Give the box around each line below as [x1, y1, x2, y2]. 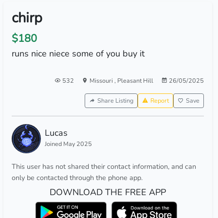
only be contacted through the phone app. [11, 173, 143, 182]
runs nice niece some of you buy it [11, 48, 145, 59]
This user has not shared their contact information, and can [11, 162, 196, 171]
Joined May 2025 [44, 140, 92, 148]
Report [150, 96, 169, 105]
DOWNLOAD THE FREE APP [49, 186, 166, 198]
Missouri [89, 76, 114, 85]
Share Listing [97, 96, 133, 105]
